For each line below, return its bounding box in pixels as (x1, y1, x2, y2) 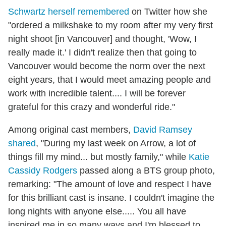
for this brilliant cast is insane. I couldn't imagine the (8, 192, 214, 203)
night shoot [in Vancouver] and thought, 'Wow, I (8, 33, 197, 44)
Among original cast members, (8, 124, 133, 135)
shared (8, 138, 36, 148)
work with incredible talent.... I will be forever (8, 88, 186, 98)
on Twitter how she (129, 6, 207, 17)
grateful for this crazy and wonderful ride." (8, 101, 175, 112)
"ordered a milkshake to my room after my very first (8, 20, 213, 30)
